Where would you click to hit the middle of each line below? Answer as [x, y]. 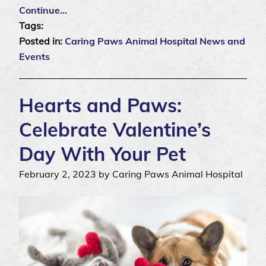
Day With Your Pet [102, 154]
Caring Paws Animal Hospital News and [155, 41]
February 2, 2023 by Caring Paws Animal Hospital [131, 174]
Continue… [43, 10]
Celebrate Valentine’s [115, 130]
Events [34, 57]
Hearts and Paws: [100, 105]
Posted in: [42, 41]
